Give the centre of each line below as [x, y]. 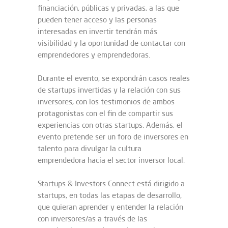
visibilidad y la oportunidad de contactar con [111, 43]
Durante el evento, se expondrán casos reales [114, 78]
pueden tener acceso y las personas [97, 20]
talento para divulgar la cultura [90, 148]
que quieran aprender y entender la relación [110, 207]
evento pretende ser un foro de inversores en [113, 137]
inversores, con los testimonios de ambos [106, 102]
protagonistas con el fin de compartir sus [105, 113]
